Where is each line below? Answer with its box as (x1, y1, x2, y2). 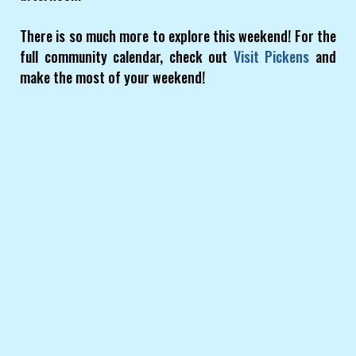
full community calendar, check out (20, 46, 234, 68)
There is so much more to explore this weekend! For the (20, 25, 336, 47)
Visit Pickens (233, 46, 310, 68)
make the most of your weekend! (20, 67, 205, 88)
